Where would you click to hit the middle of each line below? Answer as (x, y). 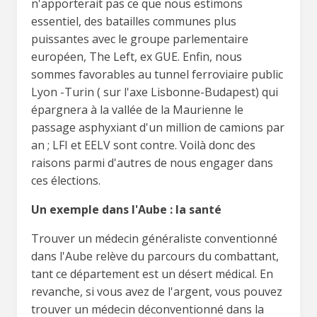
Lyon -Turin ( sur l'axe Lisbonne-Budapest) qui (155, 92)
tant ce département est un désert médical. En (152, 273)
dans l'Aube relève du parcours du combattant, (155, 256)
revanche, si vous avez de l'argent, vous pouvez (157, 291)
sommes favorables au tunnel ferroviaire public (157, 74)
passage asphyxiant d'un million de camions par (158, 127)
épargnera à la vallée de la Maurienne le (137, 109)
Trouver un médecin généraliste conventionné (154, 238)
